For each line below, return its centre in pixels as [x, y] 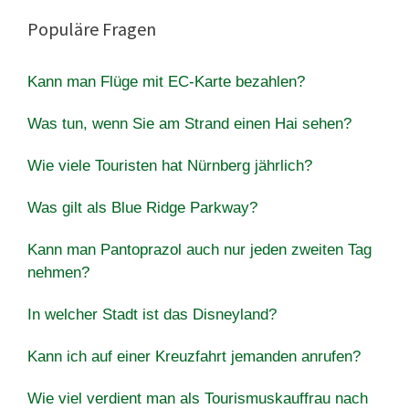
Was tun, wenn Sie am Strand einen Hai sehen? [189, 123]
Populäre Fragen [92, 28]
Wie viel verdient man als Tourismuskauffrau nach [198, 398]
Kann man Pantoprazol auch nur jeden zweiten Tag [199, 249]
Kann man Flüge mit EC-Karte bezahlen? [166, 81]
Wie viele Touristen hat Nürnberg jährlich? [170, 165]
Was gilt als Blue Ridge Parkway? [142, 207]
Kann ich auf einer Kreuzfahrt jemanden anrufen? [194, 356]
